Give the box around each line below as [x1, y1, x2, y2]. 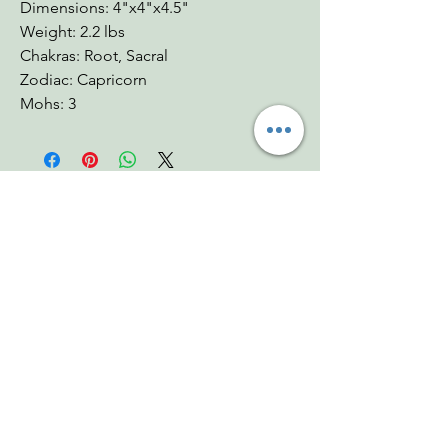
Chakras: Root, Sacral [20, 46, 168, 65]
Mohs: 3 [20, 94, 76, 113]
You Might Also [60, 202, 249, 235]
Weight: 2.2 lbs [20, 22, 125, 41]
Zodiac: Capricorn [20, 70, 147, 89]
